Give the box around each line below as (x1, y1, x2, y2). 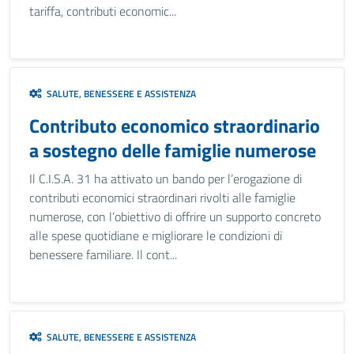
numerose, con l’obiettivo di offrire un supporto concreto (29, 207, 321, 226)
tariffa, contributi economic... (29, 2, 176, 21)
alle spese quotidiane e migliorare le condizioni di (29, 226, 282, 245)
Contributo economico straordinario (29, 111, 320, 140)
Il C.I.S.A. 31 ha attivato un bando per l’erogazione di (29, 169, 302, 188)
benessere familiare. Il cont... (29, 245, 177, 264)
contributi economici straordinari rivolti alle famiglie (29, 188, 296, 207)
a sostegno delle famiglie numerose (29, 136, 316, 164)
